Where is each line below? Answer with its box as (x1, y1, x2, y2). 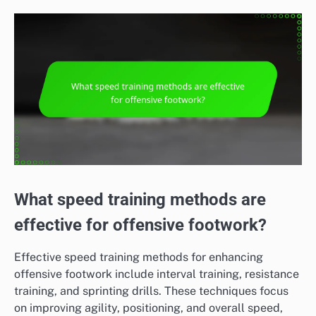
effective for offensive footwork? (14, 214, 267, 235)
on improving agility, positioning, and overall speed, (14, 300, 283, 315)
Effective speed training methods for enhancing (14, 250, 263, 264)
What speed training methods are (14, 189, 266, 209)
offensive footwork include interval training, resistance (14, 267, 299, 281)
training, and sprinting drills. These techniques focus (14, 284, 288, 298)
